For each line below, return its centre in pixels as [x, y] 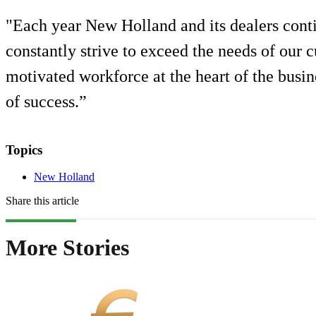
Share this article [42, 201]
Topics [24, 150]
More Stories [67, 247]
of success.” [46, 101]
